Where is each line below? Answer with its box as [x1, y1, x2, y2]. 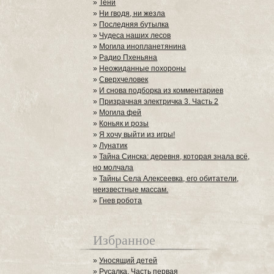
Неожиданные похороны [99, 64, 187, 73]
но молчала [93, 163, 134, 172]
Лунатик [99, 141, 128, 150]
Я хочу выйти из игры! [99, 130, 176, 139]
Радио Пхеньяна [99, 53, 158, 62]
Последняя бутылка [99, 20, 169, 29]
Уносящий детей [99, 256, 158, 265]
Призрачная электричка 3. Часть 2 [99, 97, 219, 106]
